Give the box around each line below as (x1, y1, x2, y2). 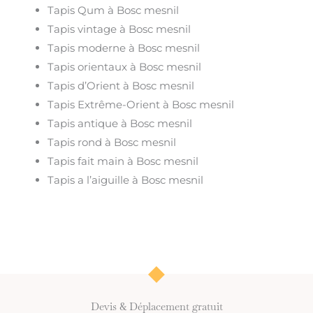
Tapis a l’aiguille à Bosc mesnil (48, 173, 204, 187)
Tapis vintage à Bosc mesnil (48, 22, 191, 36)
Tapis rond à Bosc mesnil (48, 136, 177, 150)
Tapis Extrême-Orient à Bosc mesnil (48, 98, 235, 112)
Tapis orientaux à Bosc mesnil (48, 60, 202, 74)
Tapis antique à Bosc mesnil (48, 117, 193, 131)
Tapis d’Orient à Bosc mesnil (48, 79, 195, 93)
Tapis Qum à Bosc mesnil (48, 3, 180, 17)
